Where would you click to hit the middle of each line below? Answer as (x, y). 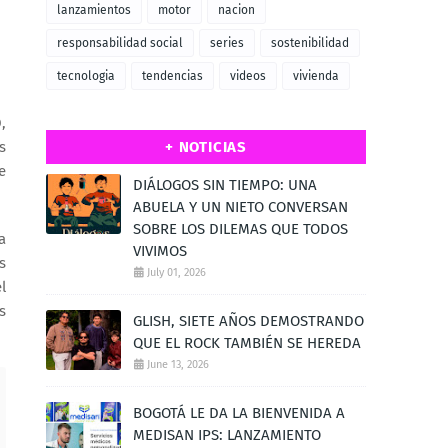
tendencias (172, 76)
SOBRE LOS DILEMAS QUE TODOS (240, 229)
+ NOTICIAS (206, 147)
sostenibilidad (310, 43)
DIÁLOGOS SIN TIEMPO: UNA (225, 185)
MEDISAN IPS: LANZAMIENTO (227, 435)
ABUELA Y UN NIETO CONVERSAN (240, 207)
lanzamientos (94, 10)
